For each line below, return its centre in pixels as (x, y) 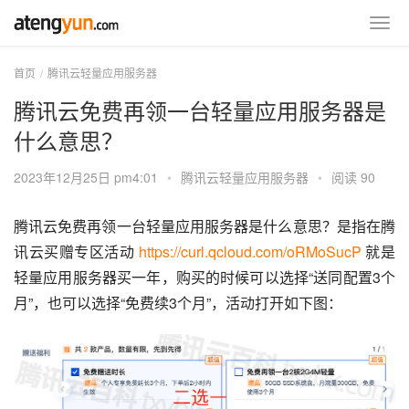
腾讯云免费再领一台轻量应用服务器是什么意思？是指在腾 (204, 226)
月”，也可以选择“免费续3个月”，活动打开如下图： (178, 303)
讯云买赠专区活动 (76, 252)
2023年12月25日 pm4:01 (88, 177)
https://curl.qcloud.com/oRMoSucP (250, 252)
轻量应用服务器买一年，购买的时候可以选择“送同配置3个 (204, 277)
